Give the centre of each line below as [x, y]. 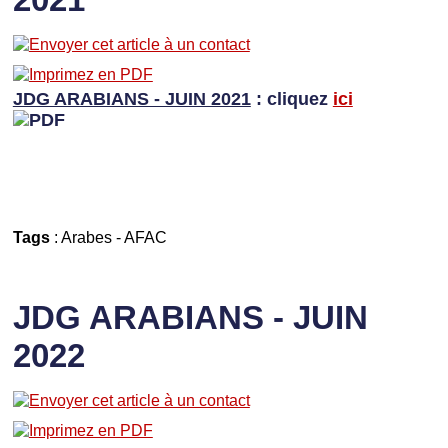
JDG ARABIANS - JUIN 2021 [131, 99]
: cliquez [291, 99]
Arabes [86, 237]
